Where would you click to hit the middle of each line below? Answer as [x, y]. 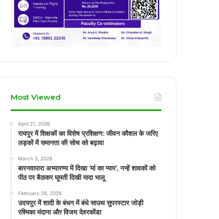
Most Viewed [36, 97]
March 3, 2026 [35, 158]
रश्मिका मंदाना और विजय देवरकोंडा [60, 212]
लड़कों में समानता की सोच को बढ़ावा [61, 142]
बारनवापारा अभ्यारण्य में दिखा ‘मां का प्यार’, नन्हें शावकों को [87, 168]
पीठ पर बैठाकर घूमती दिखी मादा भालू [62, 177]
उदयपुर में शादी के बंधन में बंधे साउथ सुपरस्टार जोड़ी [81, 203]
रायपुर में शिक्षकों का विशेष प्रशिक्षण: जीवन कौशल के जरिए [88, 133]
